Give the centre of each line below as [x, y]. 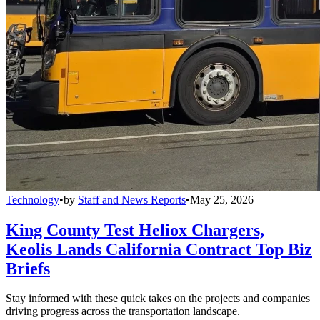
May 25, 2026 [222, 199]
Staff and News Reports [132, 199]
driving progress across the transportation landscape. [123, 311]
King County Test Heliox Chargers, [135, 230]
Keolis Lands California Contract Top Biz [159, 249]
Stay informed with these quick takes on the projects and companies [158, 299]
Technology [32, 199]
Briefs [28, 268]
